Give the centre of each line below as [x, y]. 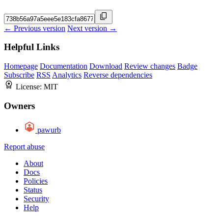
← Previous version [35, 28]
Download [106, 66]
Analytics [67, 75]
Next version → [92, 28]
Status [33, 190]
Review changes [150, 66]
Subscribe [19, 75]
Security [36, 198]
